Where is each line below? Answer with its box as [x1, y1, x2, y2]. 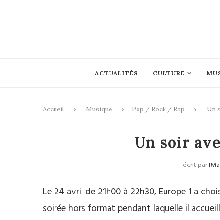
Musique [86, 105, 112, 113]
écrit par [182, 160, 209, 171]
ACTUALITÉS [94, 69, 138, 77]
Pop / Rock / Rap [132, 105, 185, 113]
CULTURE [152, 69, 185, 77]
